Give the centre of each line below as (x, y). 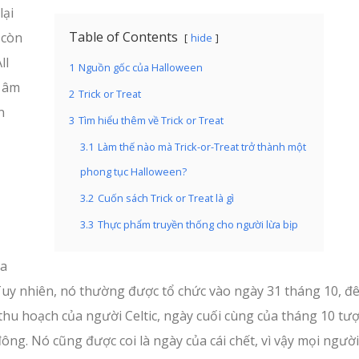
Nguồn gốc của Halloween (141, 67)
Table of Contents (123, 37)
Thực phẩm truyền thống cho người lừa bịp (198, 224)
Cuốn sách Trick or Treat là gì (166, 198)
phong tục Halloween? (133, 171)
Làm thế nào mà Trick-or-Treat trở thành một (202, 147)
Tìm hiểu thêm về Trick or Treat (151, 120)
